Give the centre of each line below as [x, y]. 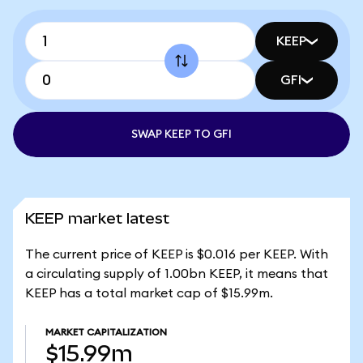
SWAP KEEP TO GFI [181, 135]
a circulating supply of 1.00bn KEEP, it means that [177, 274]
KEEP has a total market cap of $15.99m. [149, 293]
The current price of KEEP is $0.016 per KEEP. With [177, 254]
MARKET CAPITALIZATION [106, 332]
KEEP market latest [97, 218]
